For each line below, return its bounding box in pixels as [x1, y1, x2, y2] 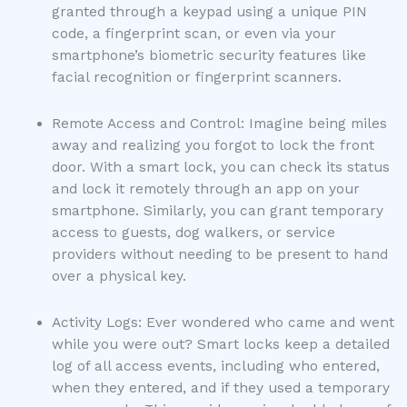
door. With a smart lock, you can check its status [51, 158, 390, 175]
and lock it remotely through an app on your [51, 180, 360, 197]
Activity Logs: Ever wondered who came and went [51, 313, 394, 331]
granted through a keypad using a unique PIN [51, 3, 367, 20]
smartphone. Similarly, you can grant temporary [51, 202, 383, 219]
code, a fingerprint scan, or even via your [51, 25, 336, 42]
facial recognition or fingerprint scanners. [51, 68, 342, 85]
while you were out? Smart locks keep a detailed [51, 335, 390, 352]
